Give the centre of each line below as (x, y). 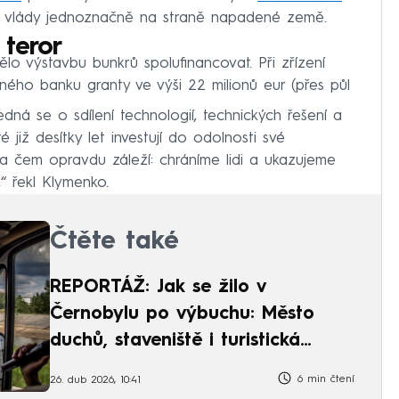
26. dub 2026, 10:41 (95, 380)
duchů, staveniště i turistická (175, 341)
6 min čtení (324, 379)
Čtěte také (114, 242)
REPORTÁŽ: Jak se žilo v (158, 287)
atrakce (83, 367)
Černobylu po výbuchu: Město (182, 314)
